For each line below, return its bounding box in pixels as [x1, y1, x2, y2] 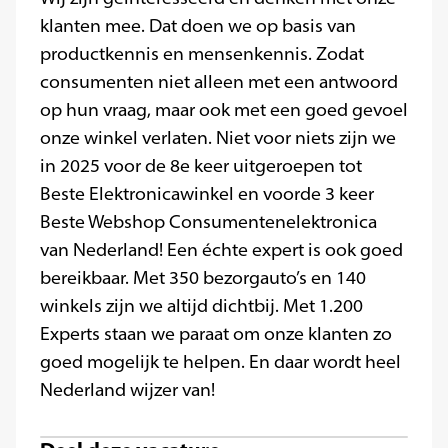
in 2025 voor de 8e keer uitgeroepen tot [40, 155, 362, 177]
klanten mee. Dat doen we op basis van [40, 15, 356, 37]
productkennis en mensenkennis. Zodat [40, 43, 364, 65]
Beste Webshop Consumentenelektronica [40, 211, 377, 233]
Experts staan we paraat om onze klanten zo [40, 323, 392, 345]
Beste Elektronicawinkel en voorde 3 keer [40, 183, 374, 205]
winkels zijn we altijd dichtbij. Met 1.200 [40, 295, 363, 317]
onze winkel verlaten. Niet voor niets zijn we [40, 127, 396, 149]
